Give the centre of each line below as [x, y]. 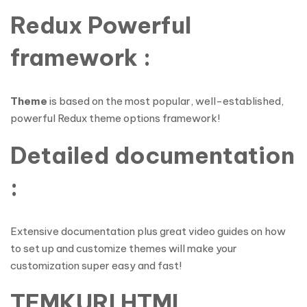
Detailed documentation [152, 155]
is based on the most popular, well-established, [167, 101]
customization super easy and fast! [96, 266]
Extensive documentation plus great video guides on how [148, 231]
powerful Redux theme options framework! [115, 118]
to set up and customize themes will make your [124, 248]
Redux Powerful [101, 25]
